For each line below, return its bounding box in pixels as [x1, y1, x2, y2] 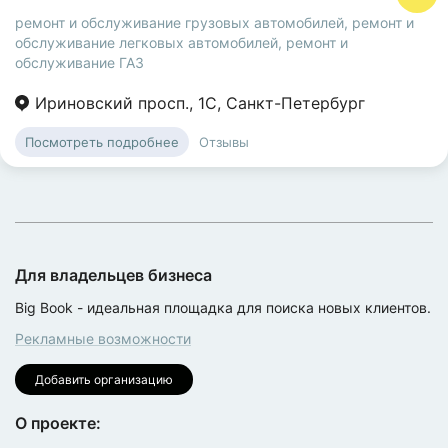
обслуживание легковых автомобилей [15, 34, 278, 51]
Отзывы [199, 133, 249, 150]
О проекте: [15, 413, 101, 433]
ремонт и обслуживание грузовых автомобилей [15, 14, 344, 31]
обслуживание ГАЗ [15, 54, 144, 71]
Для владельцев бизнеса [15, 265, 212, 285]
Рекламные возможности [15, 330, 191, 347]
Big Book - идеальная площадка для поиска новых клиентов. [15, 299, 431, 316]
